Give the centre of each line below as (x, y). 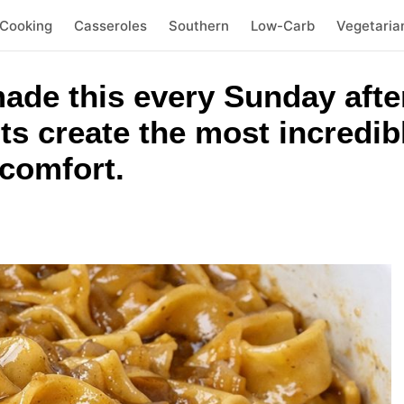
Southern (198, 25)
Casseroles (110, 25)
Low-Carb (282, 25)
